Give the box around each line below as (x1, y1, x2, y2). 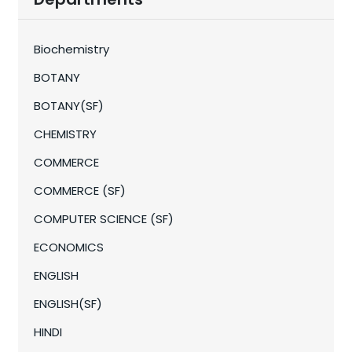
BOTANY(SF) (34, 97, 104, 114)
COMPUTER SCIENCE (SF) (34, 210, 174, 227)
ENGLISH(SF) (34, 295, 103, 312)
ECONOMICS (34, 238, 104, 255)
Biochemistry (34, 40, 110, 57)
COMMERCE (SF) (34, 181, 126, 199)
